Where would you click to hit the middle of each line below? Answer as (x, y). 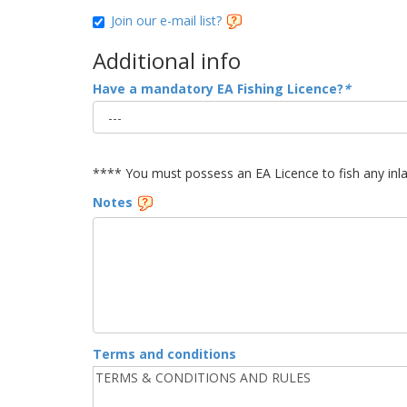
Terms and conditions (164, 354)
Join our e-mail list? (168, 20)
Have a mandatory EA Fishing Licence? (218, 89)
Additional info (167, 60)
